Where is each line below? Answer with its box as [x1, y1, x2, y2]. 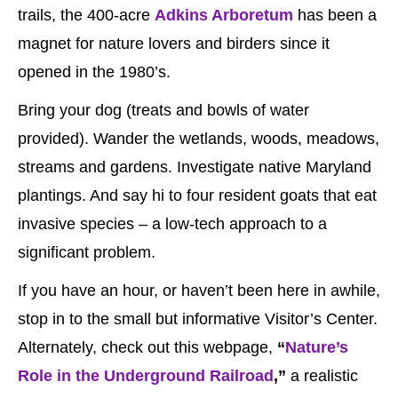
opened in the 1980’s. [18, 62, 171, 81]
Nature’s [285, 338, 348, 356]
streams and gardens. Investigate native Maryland [18, 157, 371, 176]
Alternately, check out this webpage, [18, 338, 277, 356]
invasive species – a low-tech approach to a [18, 214, 327, 233]
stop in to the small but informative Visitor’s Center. [18, 309, 378, 328]
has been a [293, 5, 377, 24]
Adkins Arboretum [155, 5, 293, 24]
